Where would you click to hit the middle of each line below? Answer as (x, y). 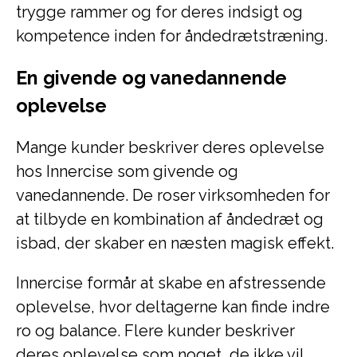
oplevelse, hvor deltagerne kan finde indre (173, 307)
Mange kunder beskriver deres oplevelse (170, 147)
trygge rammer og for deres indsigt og (159, 12)
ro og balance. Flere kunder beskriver (155, 331)
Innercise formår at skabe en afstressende (171, 283)
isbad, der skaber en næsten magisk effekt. (175, 243)
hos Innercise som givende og (127, 171)
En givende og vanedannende (151, 78)
